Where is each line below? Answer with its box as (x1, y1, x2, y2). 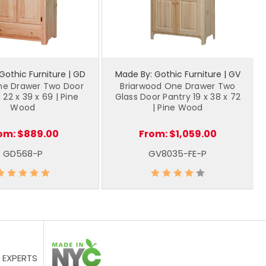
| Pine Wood (152, 101, 203, 113)
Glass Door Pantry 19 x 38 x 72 (115, 90, 240, 103)
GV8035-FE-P (148, 147, 207, 160)
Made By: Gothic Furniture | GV (115, 68, 240, 80)
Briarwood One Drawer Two (120, 80, 236, 92)
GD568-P (2, 147, 43, 160)
